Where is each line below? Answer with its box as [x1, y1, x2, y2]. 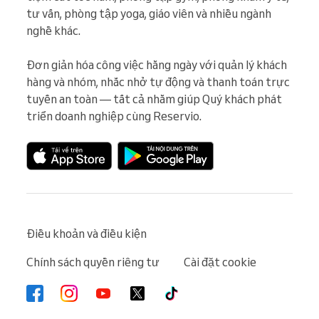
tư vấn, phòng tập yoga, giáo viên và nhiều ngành [26, 6, 271, 21]
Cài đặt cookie [184, 255, 256, 269]
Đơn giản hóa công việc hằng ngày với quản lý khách [26, 58, 287, 72]
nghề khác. [26, 23, 80, 38]
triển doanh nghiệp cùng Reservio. [26, 109, 202, 123]
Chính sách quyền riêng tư [26, 255, 159, 269]
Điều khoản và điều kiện [26, 226, 147, 241]
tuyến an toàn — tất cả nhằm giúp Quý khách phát [26, 92, 282, 106]
